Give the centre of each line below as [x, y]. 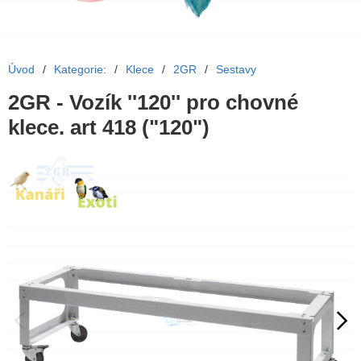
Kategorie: [80, 69]
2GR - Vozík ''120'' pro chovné [153, 102]
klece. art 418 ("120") [109, 127]
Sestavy [236, 69]
